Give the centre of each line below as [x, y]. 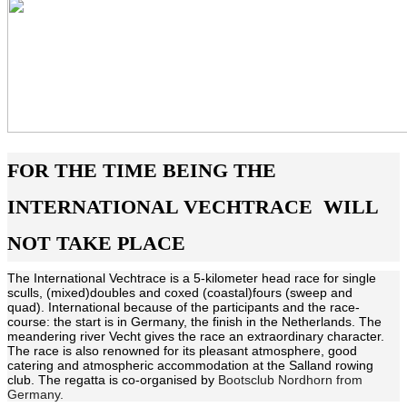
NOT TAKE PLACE [96, 243]
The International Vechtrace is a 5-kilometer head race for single [192, 278]
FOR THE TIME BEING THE [142, 171]
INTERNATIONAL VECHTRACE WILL [193, 207]
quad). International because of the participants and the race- [184, 308]
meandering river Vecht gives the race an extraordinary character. [196, 337]
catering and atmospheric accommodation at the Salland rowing [190, 366]
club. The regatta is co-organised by [113, 380]
